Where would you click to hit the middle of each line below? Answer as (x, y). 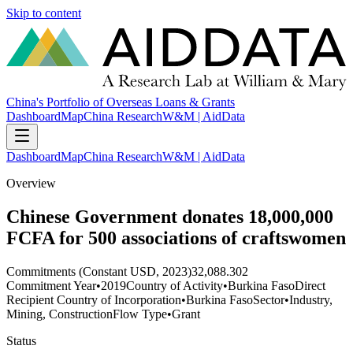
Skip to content (44, 13)
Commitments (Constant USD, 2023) (99, 271)
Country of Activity (175, 285)
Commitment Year (51, 285)
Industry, (311, 299)
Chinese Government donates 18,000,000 (170, 217)
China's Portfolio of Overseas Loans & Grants (121, 102)
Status (21, 340)
